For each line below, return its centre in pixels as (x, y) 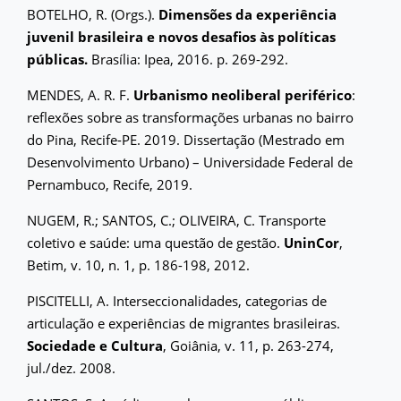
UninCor (311, 242)
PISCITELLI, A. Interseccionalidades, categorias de (177, 300)
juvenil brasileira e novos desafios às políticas (181, 36)
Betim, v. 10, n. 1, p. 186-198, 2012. (138, 264)
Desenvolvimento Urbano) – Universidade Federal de (190, 162)
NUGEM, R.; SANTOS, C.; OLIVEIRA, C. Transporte (176, 220)
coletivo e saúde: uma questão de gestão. (155, 242)
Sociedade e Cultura (95, 345)
